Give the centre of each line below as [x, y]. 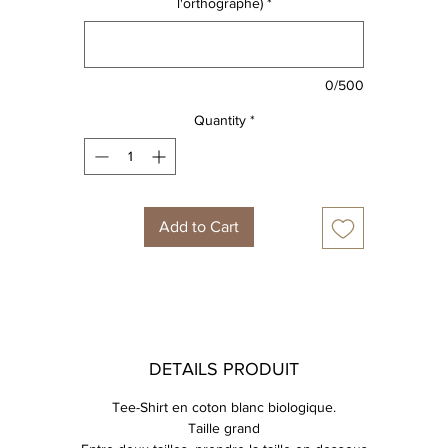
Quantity [219, 120]
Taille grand [224, 428]
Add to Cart [199, 226]
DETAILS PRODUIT [224, 369]
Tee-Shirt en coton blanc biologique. [224, 407]
